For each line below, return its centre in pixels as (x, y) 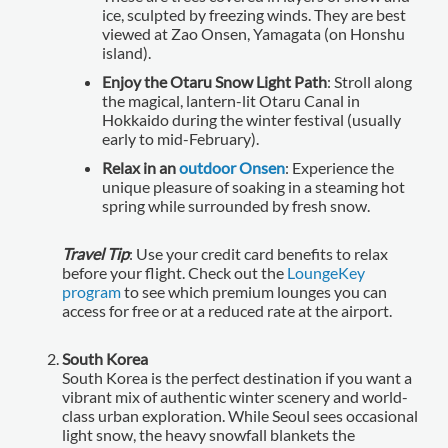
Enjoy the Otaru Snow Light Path (215, 81)
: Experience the (340, 167)
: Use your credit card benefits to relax (259, 253)
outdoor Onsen (232, 167)
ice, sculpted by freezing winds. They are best (254, 14)
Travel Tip (96, 253)
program (92, 291)
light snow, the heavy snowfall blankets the (209, 434)
